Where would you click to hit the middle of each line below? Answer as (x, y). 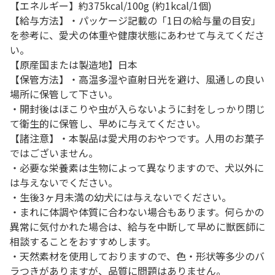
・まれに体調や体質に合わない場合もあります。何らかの (137, 212)
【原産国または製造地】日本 (74, 64)
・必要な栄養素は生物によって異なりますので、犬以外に (137, 168)
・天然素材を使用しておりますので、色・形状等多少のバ (137, 256)
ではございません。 (54, 153)
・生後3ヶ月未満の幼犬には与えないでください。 (121, 197)
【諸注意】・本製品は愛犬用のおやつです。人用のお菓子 (137, 138)
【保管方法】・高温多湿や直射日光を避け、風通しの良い (137, 79)
